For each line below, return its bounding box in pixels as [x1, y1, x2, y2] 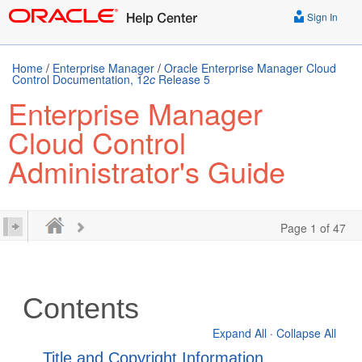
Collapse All [276, 325, 336, 341]
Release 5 [155, 71, 210, 87]
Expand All [213, 325, 267, 341]
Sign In [305, 10, 338, 23]
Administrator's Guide [8, 150, 285, 192]
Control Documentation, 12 [12, 71, 149, 87]
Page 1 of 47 [280, 220, 346, 236]
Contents [23, 292, 140, 325]
